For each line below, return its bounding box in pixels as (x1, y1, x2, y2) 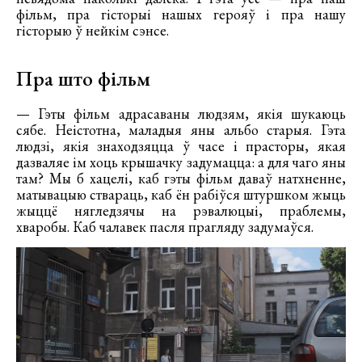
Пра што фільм (16, 64, 150, 92)
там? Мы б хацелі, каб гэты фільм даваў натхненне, (16, 168, 346, 187)
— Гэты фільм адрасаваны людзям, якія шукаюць (16, 103, 346, 123)
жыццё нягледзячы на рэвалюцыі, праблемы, (16, 200, 346, 220)
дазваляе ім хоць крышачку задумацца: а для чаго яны (16, 152, 346, 171)
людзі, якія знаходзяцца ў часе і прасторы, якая (16, 136, 346, 155)
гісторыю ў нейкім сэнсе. (16, 20, 169, 40)
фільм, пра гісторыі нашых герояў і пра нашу (16, 4, 346, 23)
